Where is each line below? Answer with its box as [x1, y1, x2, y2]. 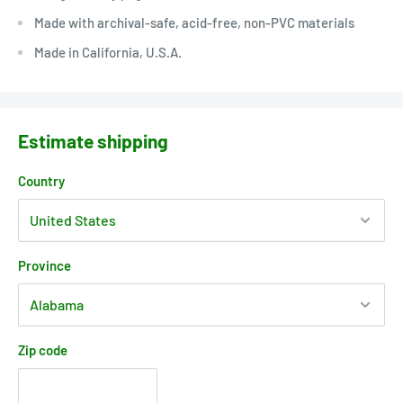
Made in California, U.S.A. [34, 43, 182, 60]
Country [18, 172, 65, 189]
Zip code [18, 341, 67, 358]
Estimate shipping [18, 130, 168, 153]
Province [18, 256, 71, 273]
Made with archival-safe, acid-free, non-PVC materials [34, 13, 354, 31]
